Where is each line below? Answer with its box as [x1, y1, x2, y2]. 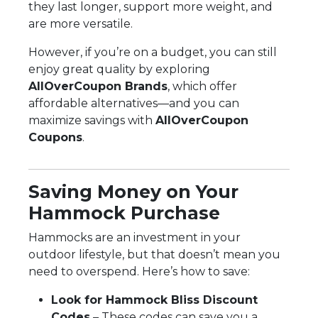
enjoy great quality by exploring [28, 62, 210, 76]
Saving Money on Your [28, 180, 238, 202]
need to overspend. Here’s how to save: [28, 264, 250, 278]
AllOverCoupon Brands [28, 79, 168, 93]
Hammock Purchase [28, 202, 220, 224]
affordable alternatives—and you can [28, 96, 239, 110]
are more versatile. [28, 16, 133, 31]
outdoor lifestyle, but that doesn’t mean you [28, 247, 280, 261]
